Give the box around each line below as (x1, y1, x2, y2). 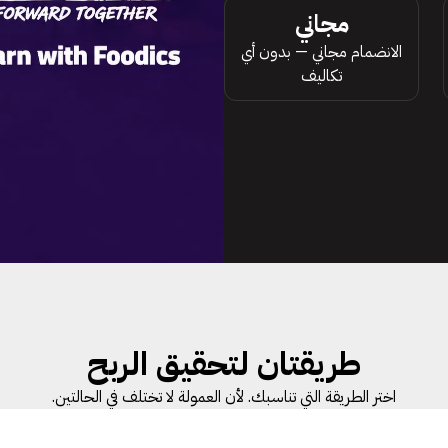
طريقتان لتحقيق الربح (87, 340, 361, 389)
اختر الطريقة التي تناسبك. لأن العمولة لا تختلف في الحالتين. (52, 385, 396, 410)
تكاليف (301, 63, 343, 88)
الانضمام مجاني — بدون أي (241, 39, 403, 64)
